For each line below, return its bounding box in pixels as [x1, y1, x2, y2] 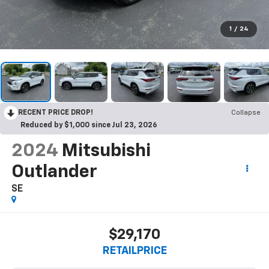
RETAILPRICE [102, 245, 167, 256]
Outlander [11, 163, 97, 182]
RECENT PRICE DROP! [18, 109, 93, 117]
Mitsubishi [61, 142, 151, 161]
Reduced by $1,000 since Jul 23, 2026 [20, 122, 157, 130]
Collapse [231, 109, 261, 117]
